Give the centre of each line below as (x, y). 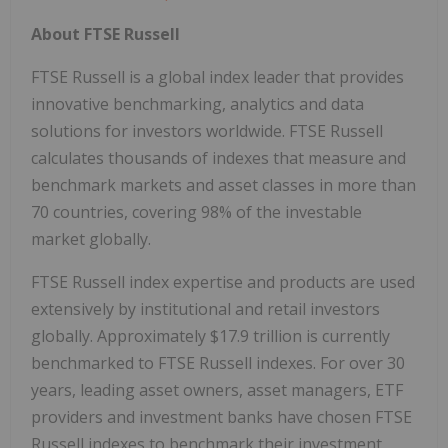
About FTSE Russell (105, 34)
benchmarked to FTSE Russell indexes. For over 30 (218, 363)
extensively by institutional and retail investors (205, 309)
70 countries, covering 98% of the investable (196, 212)
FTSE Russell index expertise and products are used (223, 282)
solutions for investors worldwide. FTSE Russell (207, 131)
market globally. (91, 239)
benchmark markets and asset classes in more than (223, 185)
